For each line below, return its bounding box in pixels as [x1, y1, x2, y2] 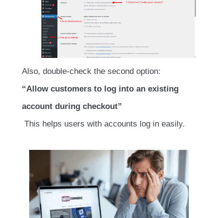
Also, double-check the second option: [22, 67, 161, 76]
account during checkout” [22, 102, 122, 111]
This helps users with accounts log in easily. [22, 119, 185, 129]
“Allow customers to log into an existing [22, 84, 179, 94]
